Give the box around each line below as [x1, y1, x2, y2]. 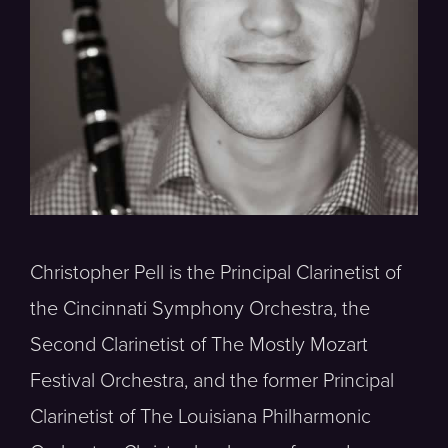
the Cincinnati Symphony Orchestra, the [30, 297, 370, 321]
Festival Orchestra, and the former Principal [30, 369, 394, 393]
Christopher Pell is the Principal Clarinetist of [30, 261, 401, 285]
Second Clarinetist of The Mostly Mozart [30, 333, 368, 357]
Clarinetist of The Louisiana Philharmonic [30, 405, 371, 429]
